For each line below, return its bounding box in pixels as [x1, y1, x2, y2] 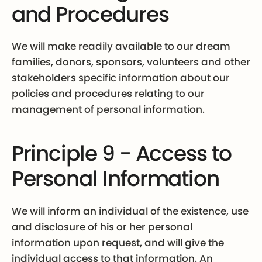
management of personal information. [11, 102, 205, 117]
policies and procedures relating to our [11, 87, 205, 101]
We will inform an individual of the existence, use [11, 204, 249, 218]
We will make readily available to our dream [11, 39, 230, 54]
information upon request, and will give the [11, 235, 224, 250]
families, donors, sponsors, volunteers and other [11, 55, 250, 70]
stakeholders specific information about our [11, 71, 230, 85]
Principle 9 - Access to [11, 139, 232, 169]
